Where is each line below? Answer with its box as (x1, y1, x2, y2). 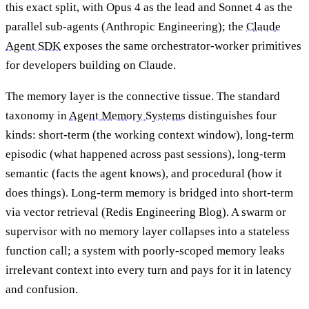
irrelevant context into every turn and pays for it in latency (6, 263, 292, 277)
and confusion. (6, 282, 78, 296)
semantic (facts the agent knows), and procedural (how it (6, 166, 282, 180)
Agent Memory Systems (69, 108, 186, 122)
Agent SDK (6, 39, 61, 52)
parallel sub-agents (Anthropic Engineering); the (6, 19, 246, 33)
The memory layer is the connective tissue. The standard (6, 89, 280, 103)
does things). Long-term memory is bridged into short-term (6, 186, 293, 199)
